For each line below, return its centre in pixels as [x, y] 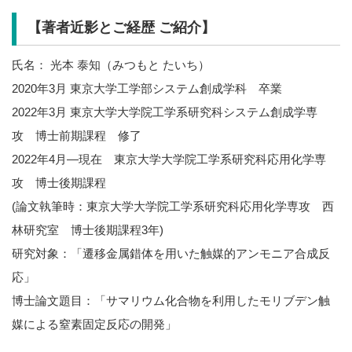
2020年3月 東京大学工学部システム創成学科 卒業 [147, 88]
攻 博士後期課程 [59, 182]
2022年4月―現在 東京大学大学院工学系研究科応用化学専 [169, 159]
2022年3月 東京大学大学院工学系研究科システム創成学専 [165, 112]
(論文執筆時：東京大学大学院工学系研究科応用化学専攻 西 [173, 206]
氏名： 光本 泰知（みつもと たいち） [111, 64]
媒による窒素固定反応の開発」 [94, 324]
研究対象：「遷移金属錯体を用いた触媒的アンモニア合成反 [171, 253]
